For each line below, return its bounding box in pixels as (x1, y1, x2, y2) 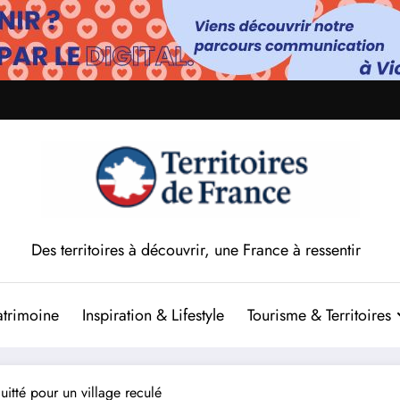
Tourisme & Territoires (246, 303, 391, 327)
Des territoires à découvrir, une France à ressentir (30, 237, 361, 262)
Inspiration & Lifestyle (81, 303, 224, 327)
